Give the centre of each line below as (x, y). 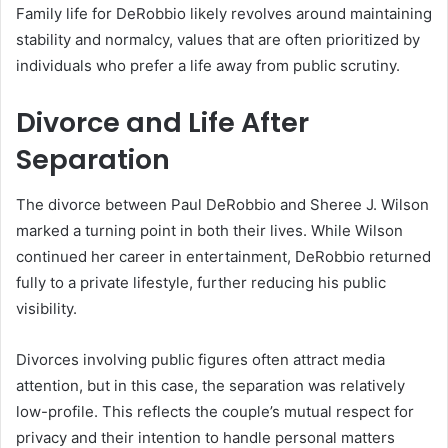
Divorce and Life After (162, 123)
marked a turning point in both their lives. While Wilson (209, 230)
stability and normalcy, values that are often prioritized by (218, 40)
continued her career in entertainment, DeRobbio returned (223, 256)
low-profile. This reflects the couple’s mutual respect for (215, 411)
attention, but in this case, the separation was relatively (210, 385)
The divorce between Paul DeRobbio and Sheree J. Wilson (222, 204)
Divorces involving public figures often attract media (200, 359)
